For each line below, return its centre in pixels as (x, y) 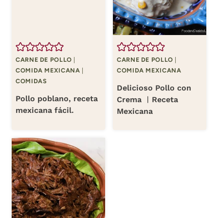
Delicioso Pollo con (154, 88)
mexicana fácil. (45, 110)
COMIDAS (31, 81)
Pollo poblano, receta (57, 98)
